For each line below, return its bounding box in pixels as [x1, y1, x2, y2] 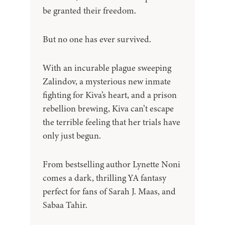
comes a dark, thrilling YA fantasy [43, 172, 166, 184]
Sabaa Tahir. [43, 199, 87, 211]
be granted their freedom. [43, 5, 136, 17]
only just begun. [43, 130, 101, 142]
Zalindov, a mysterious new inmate [43, 75, 171, 88]
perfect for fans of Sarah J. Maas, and [43, 185, 176, 198]
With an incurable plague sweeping [43, 62, 171, 74]
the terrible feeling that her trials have [43, 116, 180, 129]
